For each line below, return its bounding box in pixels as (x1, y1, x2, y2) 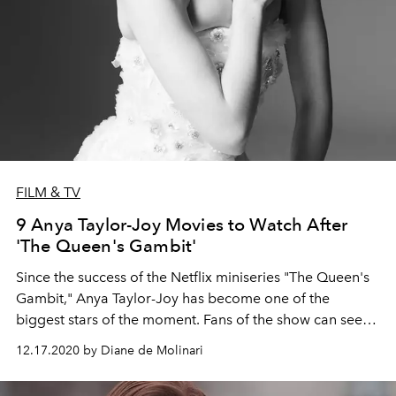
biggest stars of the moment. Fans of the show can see (16, 310, 362, 328)
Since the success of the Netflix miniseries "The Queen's (16, 268, 369, 286)
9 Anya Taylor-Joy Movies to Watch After (16, 213, 348, 235)
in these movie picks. (16, 353, 148, 370)
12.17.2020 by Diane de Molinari (16, 342, 203, 358)
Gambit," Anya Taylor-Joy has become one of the (16, 289, 330, 307)
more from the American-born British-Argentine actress (16, 331, 369, 349)
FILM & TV (16, 183, 80, 201)
